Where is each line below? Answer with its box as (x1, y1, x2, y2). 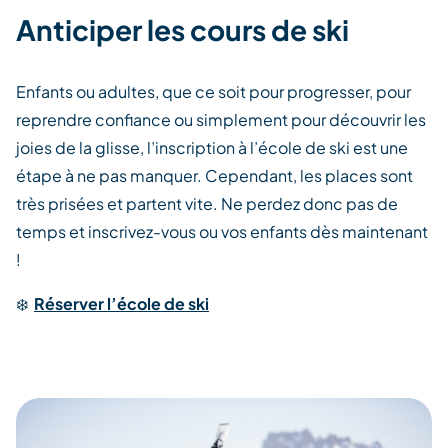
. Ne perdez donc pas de (213, 192, 398, 214)
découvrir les (329, 108, 426, 130)
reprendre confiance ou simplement (16, 108, 291, 130)
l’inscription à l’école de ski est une (144, 136, 408, 158)
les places (297, 164, 377, 186)
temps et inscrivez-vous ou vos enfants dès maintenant (16, 220, 428, 242)
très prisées (16, 192, 104, 214)
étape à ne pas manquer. (16, 164, 205, 186)
